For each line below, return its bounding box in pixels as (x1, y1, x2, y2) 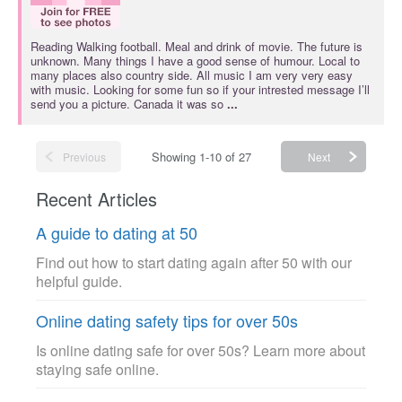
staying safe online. (36, 359, 159, 380)
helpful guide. (36, 271, 122, 292)
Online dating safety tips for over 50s (36, 309, 298, 332)
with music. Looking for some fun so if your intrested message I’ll (31, 81, 370, 98)
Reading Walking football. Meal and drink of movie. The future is (31, 38, 363, 55)
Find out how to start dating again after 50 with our (36, 252, 352, 273)
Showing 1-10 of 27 (151, 148, 251, 165)
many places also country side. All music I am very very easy (31, 66, 353, 83)
